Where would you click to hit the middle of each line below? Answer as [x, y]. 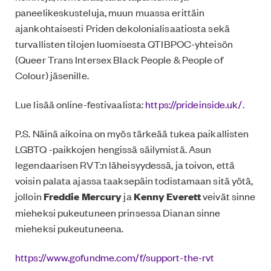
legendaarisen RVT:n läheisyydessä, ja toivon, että [125, 164]
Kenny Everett [168, 196]
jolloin [29, 196]
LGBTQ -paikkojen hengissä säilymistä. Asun [113, 149]
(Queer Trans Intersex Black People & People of [119, 59]
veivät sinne [229, 196]
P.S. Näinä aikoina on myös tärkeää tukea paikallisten [132, 133]
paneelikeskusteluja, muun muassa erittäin [110, 12]
